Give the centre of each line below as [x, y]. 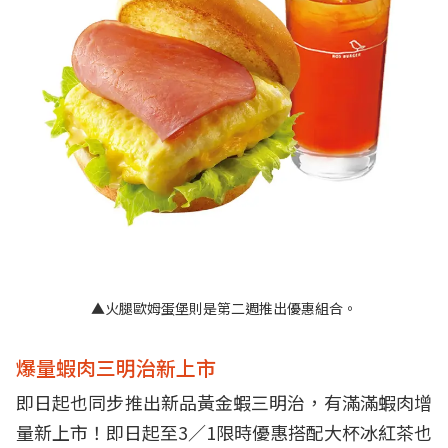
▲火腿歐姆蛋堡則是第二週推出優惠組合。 [224, 307]
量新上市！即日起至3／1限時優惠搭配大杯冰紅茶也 [224, 431]
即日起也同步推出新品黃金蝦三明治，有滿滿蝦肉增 [224, 401]
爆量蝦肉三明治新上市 [116, 367]
